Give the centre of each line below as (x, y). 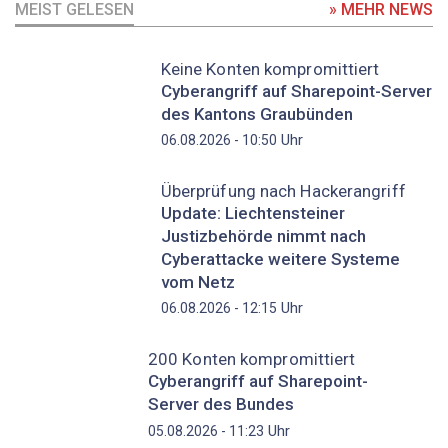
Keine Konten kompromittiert (270, 68)
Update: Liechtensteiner (252, 212)
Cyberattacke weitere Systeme (280, 258)
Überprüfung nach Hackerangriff (283, 191)
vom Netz (197, 281)
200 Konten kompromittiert (251, 359)
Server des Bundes (220, 404)
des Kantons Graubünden (256, 113)
